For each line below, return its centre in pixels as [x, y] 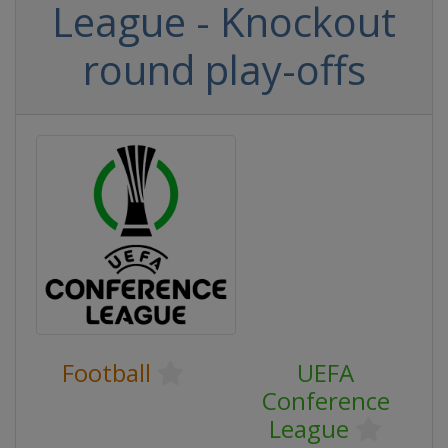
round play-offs [224, 69]
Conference [325, 400]
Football [106, 372]
